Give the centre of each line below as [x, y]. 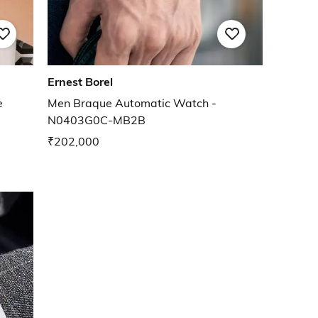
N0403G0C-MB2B [97, 120]
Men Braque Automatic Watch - [132, 103]
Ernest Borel [80, 82]
